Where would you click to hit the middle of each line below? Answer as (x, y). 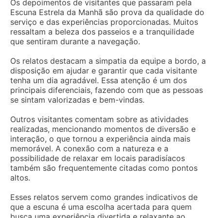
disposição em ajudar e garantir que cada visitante (104, 70)
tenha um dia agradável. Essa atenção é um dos (99, 80)
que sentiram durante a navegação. (75, 41)
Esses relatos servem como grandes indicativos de (104, 197)
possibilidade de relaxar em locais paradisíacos (98, 158)
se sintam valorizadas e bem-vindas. (77, 100)
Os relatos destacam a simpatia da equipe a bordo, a (108, 61)
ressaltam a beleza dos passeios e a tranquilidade (102, 31)
